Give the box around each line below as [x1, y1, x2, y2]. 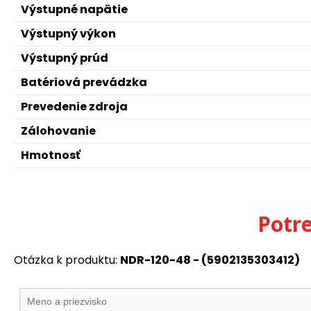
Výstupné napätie [21, 1, 128, 17]
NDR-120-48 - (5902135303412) [120, 252, 300, 268]
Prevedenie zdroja [21, 99, 128, 115]
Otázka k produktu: [14, 252, 120, 268]
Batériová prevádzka [21, 74, 147, 90]
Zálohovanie [21, 123, 96, 139]
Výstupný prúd [21, 50, 108, 66]
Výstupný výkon [21, 26, 116, 42]
